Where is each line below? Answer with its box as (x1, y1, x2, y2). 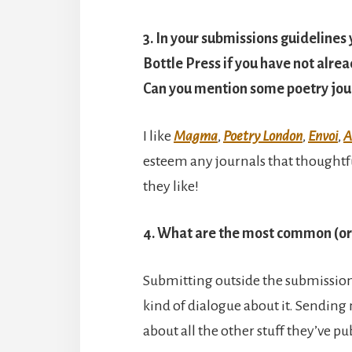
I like (143, 127, 174, 144)
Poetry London (223, 127, 302, 144)
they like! (143, 178, 199, 194)
